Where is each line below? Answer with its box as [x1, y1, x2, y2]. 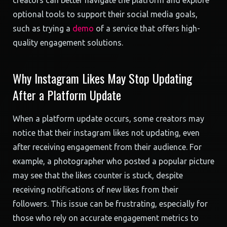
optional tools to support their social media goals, [13, 10, 198, 19]
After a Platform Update [13, 86, 121, 104]
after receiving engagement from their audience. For [13, 142, 202, 152]
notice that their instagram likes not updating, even [13, 128, 200, 137]
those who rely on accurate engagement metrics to [13, 213, 199, 222]
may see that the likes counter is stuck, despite [13, 171, 183, 180]
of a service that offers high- [94, 24, 200, 33]
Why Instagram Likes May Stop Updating [13, 69, 192, 87]
